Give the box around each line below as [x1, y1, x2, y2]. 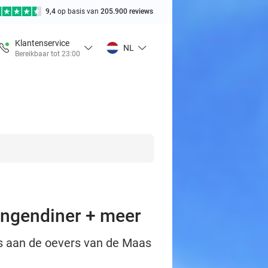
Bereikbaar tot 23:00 [15, 49, 80, 58]
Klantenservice [15, 38, 69, 48]
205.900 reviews [100, 7, 153, 16]
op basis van [57, 7, 100, 16]
